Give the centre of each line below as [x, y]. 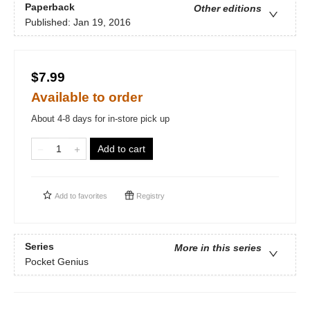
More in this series [218, 248]
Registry [149, 196]
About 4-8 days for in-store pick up [100, 119]
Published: [49, 22]
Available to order [87, 97]
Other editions [228, 9]
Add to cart [121, 149]
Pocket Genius [57, 262]
